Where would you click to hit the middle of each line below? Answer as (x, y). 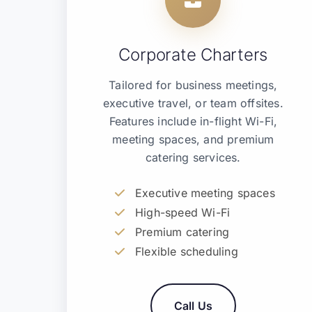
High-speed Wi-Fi (183, 212)
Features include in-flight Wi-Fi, (193, 121)
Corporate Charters (193, 55)
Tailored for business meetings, (193, 85)
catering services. (193, 157)
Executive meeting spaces (205, 193)
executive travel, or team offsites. (193, 103)
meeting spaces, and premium (193, 139)
